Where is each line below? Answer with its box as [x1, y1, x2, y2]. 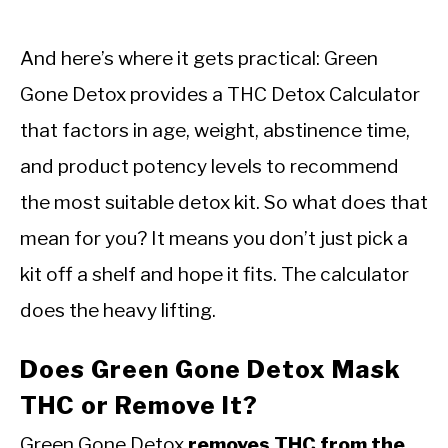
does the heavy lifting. [20, 298, 216, 323]
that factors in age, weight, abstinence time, [20, 118, 410, 143]
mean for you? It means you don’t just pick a [20, 226, 408, 251]
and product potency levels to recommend [20, 154, 399, 179]
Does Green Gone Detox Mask [20, 355, 401, 385]
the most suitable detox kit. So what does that [20, 190, 428, 215]
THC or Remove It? [20, 391, 258, 421]
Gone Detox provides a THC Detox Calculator [20, 82, 420, 107]
